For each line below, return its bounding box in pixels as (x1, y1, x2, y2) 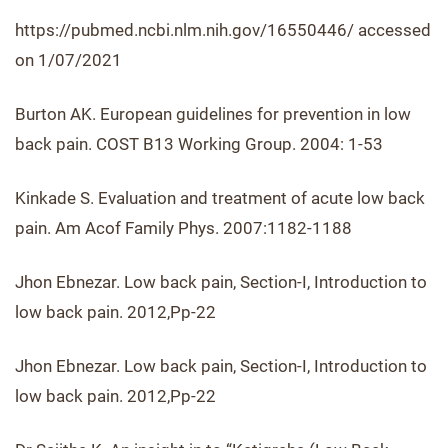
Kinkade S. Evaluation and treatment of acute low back (15, 188, 425, 208)
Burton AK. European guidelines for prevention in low (15, 104, 411, 124)
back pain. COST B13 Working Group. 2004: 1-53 (15, 134, 383, 154)
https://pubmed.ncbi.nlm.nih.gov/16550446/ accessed (15, 20, 431, 40)
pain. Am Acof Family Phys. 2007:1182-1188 (15, 218, 352, 238)
